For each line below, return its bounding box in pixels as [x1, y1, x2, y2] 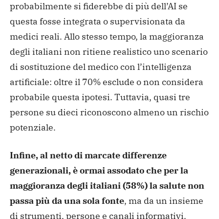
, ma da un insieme [124, 195, 203, 207]
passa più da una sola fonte [10, 195, 124, 207]
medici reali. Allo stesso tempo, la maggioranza [10, 31, 204, 43]
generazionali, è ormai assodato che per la [10, 165, 188, 176]
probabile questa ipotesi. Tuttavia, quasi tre [10, 91, 190, 103]
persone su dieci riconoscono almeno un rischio [10, 107, 209, 118]
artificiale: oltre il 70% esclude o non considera [10, 76, 203, 88]
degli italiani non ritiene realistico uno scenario [10, 46, 208, 58]
